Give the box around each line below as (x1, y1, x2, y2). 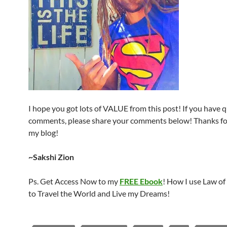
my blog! (28, 128, 58, 137)
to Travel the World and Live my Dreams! (28, 188, 170, 198)
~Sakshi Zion (28, 152, 74, 162)
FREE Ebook (120, 176, 163, 186)
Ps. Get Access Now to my (28, 176, 120, 186)
